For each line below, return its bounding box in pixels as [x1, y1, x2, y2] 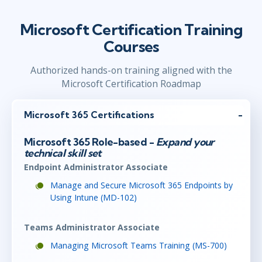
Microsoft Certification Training [20, 19, 242, 39]
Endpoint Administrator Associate [24, 161, 168, 173]
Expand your [154, 135, 214, 148]
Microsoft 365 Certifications [24, 109, 154, 121]
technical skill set [24, 146, 101, 159]
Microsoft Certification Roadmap [61, 77, 201, 90]
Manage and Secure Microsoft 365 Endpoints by [50, 180, 233, 191]
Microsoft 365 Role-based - [24, 135, 154, 148]
